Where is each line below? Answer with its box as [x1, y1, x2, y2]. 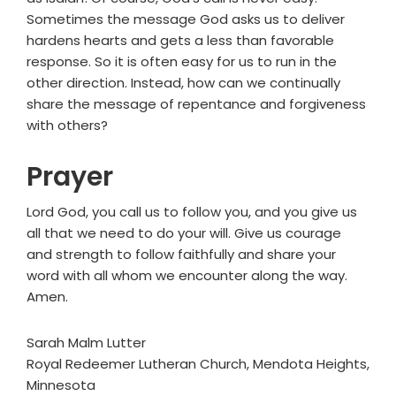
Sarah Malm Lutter [27, 333, 146, 353]
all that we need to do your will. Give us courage [27, 224, 341, 243]
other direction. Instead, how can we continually [27, 73, 340, 93]
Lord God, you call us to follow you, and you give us [27, 202, 357, 222]
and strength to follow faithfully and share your [27, 245, 336, 264]
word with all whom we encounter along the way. [27, 266, 347, 286]
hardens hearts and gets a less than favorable [27, 31, 334, 50]
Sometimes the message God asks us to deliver [27, 10, 345, 29]
